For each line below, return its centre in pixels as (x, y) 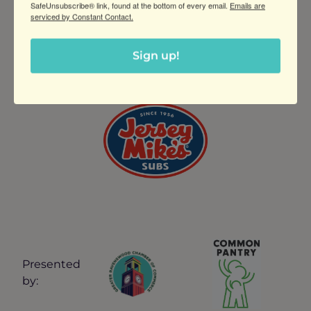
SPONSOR (155, 72)
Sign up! (155, 55)
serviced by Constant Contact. (82, 16)
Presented (51, 263)
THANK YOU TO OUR (155, 55)
